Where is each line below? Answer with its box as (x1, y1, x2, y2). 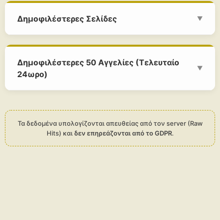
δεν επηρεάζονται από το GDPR (74, 129, 172, 137)
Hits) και (46, 129, 74, 137)
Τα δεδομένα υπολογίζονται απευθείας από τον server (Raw (17, 119, 203, 127)
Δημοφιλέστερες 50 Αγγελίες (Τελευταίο (17, 57, 179, 67)
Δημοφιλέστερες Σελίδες (17, 14, 117, 24)
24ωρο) (17, 69, 48, 79)
